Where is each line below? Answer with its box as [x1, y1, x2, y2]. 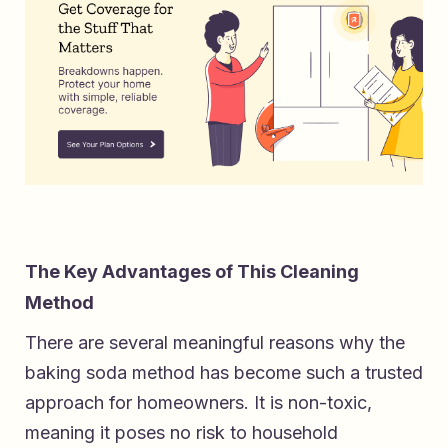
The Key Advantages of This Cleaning [25, 260, 359, 282]
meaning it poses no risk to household [25, 421, 338, 443]
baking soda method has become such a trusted [25, 361, 423, 383]
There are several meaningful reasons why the [25, 331, 405, 353]
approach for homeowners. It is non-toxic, [25, 391, 372, 413]
